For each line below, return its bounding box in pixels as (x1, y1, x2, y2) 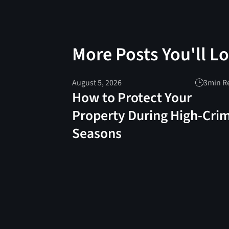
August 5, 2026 (72, 77, 122, 88)
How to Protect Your (72, 87, 192, 108)
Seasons (72, 123, 122, 144)
